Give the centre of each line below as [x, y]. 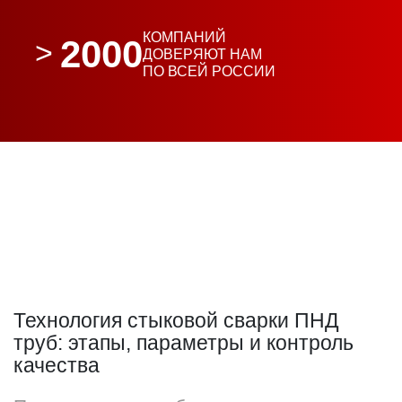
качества [57, 365]
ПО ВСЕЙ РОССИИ [209, 71]
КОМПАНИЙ [184, 37]
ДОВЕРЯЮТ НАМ [202, 54]
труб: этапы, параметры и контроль [184, 343]
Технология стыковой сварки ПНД [176, 320]
